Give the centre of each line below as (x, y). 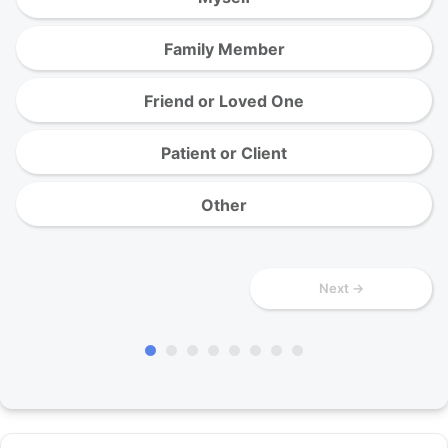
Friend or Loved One (224, 101)
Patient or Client (224, 153)
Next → (341, 288)
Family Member (224, 49)
